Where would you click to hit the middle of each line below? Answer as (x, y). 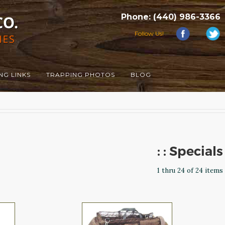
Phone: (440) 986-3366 (171, 17)
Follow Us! (149, 33)
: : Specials (190, 151)
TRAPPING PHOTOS (80, 75)
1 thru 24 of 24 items (190, 170)
